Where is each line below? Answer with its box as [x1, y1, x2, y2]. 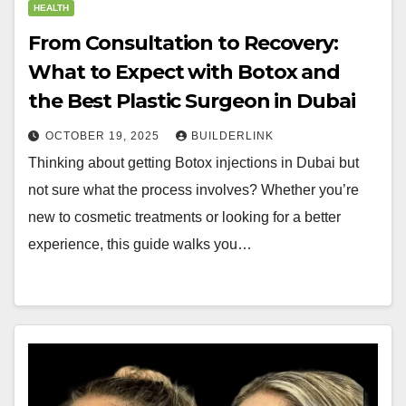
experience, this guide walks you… [28, 237, 252, 252]
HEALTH [34, 3, 69, 13]
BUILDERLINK [191, 130, 274, 142]
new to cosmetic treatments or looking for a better [28, 209, 341, 225]
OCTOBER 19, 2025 [45, 130, 163, 142]
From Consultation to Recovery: [28, 31, 338, 55]
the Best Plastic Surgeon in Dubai [28, 89, 355, 113]
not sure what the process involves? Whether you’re [28, 182, 359, 198]
